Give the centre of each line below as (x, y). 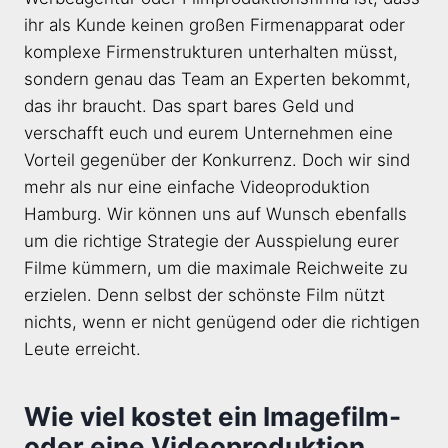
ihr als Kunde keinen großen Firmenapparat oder (214, 25)
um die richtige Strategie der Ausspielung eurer (211, 241)
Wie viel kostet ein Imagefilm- (212, 417)
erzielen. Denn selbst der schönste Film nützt (204, 295)
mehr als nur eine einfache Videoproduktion (197, 187)
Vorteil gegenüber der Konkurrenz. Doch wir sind (217, 160)
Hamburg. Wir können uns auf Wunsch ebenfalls (215, 214)
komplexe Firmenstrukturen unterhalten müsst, (211, 52)
